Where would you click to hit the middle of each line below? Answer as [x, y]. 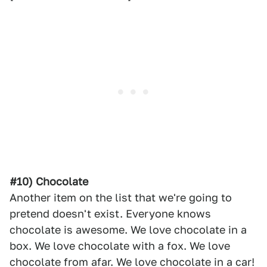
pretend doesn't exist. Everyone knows [110, 214]
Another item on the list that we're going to [121, 198]
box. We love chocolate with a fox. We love [120, 246]
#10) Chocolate [49, 181]
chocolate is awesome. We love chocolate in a [128, 230]
